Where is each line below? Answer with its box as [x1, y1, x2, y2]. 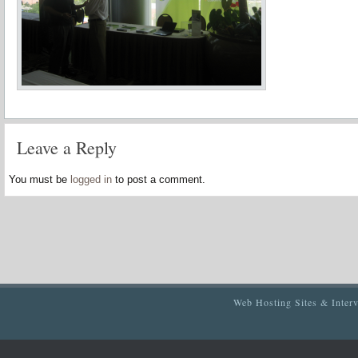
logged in [70, 173, 112, 185]
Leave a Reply [17, 136, 117, 159]
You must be [9, 173, 70, 185]
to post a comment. [112, 173, 205, 185]
